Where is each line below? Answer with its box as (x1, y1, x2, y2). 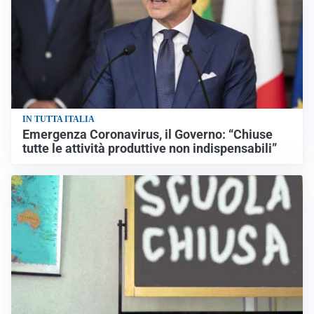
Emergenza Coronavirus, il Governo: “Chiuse (22, 127, 273, 142)
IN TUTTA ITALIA (22, 114, 95, 124)
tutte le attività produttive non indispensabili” (22, 141, 277, 156)
